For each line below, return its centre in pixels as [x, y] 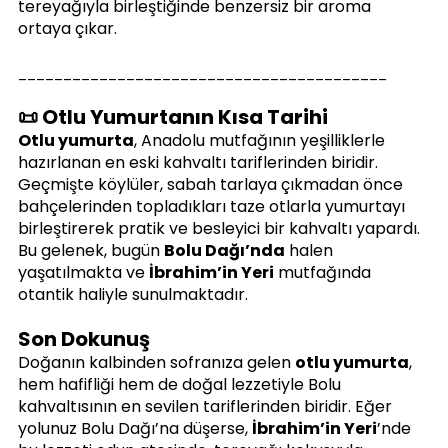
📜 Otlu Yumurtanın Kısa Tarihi [173, 116]
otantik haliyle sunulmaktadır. [133, 294]
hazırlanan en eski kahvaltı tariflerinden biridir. [200, 162]
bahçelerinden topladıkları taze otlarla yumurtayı [213, 206]
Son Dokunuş [84, 338]
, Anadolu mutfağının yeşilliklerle [261, 140]
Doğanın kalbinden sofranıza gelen [156, 362]
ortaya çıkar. [67, 28]
